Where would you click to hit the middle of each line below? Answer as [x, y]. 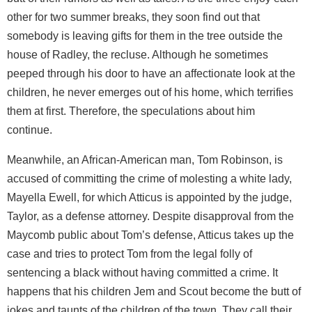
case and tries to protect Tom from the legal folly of [130, 253]
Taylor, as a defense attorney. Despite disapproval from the [150, 216]
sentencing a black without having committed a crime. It [142, 272]
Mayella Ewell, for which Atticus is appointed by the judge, [149, 197]
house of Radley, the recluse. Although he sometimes [138, 54]
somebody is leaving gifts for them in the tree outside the [145, 36]
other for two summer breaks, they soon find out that [133, 17]
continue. [30, 130]
